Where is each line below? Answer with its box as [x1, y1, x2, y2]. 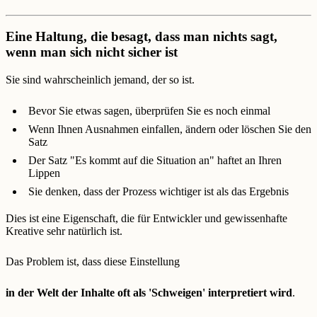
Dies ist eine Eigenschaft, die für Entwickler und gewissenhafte [6, 212, 287, 224]
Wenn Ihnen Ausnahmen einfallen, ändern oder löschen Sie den [28, 122, 311, 135]
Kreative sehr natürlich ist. [6, 224, 122, 237]
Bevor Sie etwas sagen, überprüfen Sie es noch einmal [28, 104, 270, 117]
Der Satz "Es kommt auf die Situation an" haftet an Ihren [28, 154, 282, 166]
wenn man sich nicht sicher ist [6, 45, 178, 60]
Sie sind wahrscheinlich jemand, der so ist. [6, 73, 195, 86]
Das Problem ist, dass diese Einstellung [6, 255, 180, 268]
